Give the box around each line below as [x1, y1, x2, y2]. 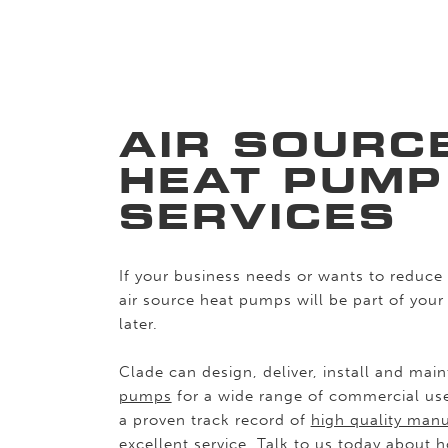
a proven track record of [118, 411, 311, 429]
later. [118, 315, 158, 333]
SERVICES [118, 193, 397, 239]
